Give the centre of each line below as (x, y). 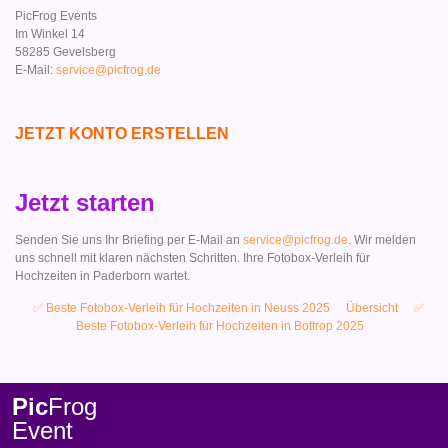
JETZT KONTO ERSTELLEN (122, 134)
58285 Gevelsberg (65, 52)
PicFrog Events (56, 16)
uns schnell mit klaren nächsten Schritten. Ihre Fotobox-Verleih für (192, 257)
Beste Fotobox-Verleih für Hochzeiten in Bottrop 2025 (220, 325)
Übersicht (371, 307)
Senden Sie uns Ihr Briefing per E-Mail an (129, 239)
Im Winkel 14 (50, 34)
